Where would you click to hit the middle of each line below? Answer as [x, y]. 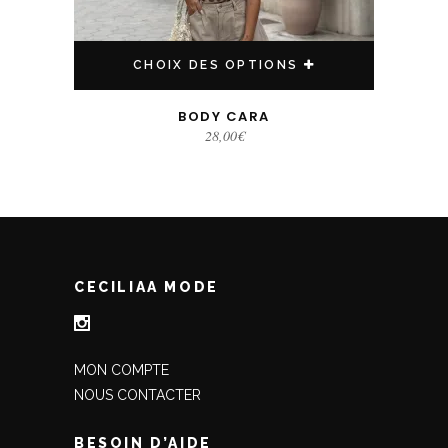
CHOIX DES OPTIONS [216, 65]
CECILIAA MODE [146, 287]
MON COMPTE [121, 370]
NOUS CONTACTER [137, 395]
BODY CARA [224, 116]
